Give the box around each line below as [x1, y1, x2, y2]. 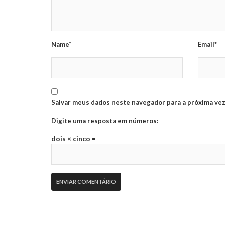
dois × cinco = [51, 134, 96, 143]
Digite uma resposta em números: [51, 117, 158, 125]
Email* [198, 40, 217, 49]
